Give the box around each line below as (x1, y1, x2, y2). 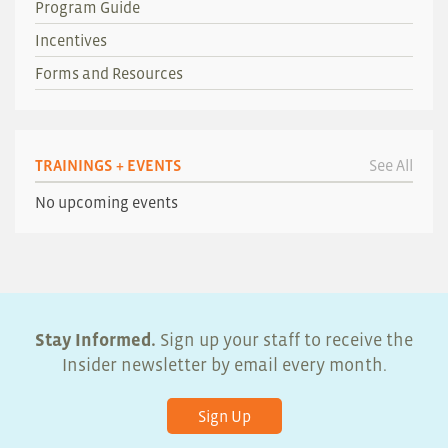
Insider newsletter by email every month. (61, 354, 387, 375)
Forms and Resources (35, 64, 183, 83)
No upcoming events (35, 192, 178, 211)
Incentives (35, 31, 107, 50)
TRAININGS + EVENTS (35, 155, 182, 174)
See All (369, 155, 413, 174)
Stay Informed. (35, 329, 156, 350)
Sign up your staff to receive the (156, 329, 413, 350)
